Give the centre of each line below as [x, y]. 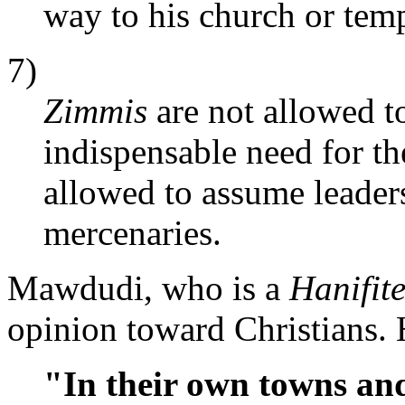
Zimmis [95, 111]
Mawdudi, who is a [148, 288]
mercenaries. [132, 233]
